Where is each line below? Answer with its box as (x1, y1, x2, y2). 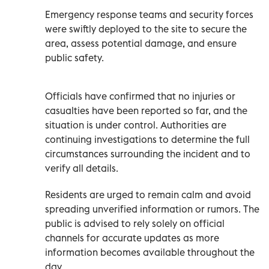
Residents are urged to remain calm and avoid (45, 188, 251, 201)
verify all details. (45, 162, 118, 174)
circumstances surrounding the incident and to (45, 147, 250, 160)
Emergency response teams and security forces (45, 8, 253, 20)
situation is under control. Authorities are (45, 118, 226, 131)
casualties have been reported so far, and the (45, 104, 247, 116)
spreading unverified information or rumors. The (45, 202, 259, 215)
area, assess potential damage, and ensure (45, 37, 237, 49)
